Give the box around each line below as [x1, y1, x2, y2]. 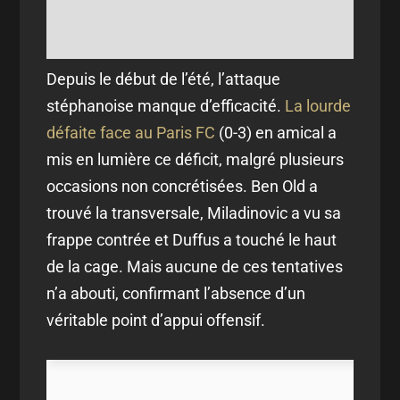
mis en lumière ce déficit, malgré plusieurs [46, 149, 345, 169]
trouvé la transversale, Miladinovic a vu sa [46, 203, 342, 222]
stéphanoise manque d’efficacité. [46, 96, 286, 115]
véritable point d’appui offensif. [46, 310, 266, 329]
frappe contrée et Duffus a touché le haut [46, 229, 337, 249]
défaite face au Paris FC [46, 122, 216, 142]
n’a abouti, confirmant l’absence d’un [46, 283, 306, 303]
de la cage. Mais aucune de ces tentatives [46, 256, 344, 276]
